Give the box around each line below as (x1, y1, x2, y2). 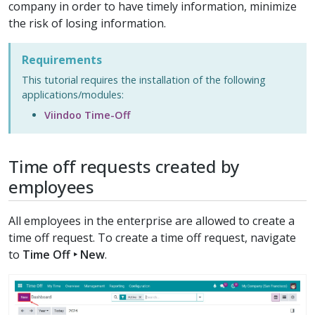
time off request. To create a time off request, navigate (8, 229, 296, 245)
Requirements (22, 52, 102, 67)
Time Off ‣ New (22, 246, 105, 262)
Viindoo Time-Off (44, 108, 130, 122)
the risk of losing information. (8, 15, 166, 31)
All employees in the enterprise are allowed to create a (8, 212, 295, 229)
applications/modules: (22, 88, 124, 101)
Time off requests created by (8, 155, 240, 178)
